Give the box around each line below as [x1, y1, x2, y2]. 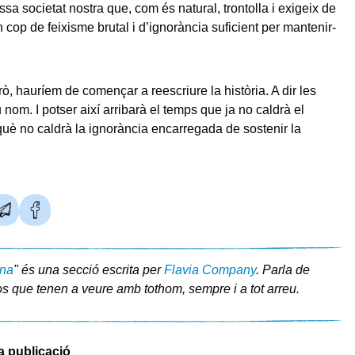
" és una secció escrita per [13, 263, 164, 277]
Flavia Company [163, 263, 256, 277]
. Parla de [255, 263, 310, 277]
